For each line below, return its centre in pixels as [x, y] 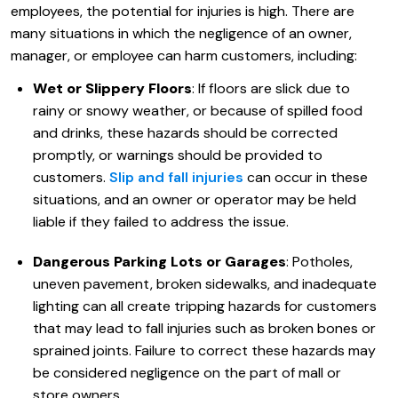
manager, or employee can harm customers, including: [184, 56]
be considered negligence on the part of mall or [187, 373]
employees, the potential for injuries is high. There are [183, 11]
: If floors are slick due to [271, 88]
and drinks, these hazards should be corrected [185, 133]
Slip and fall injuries [176, 177]
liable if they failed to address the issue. [161, 222]
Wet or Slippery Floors [112, 88]
